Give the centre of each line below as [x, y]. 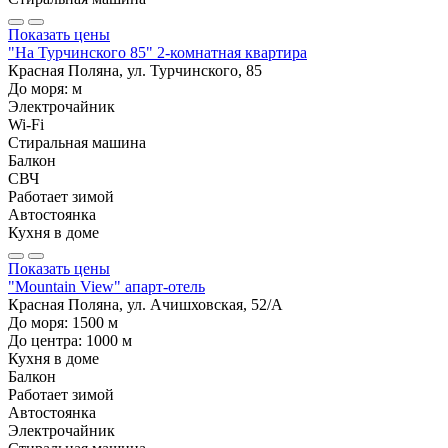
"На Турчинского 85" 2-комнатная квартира [157, 52]
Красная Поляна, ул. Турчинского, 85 [135, 70]
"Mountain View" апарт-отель [106, 286]
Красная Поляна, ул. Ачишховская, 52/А [145, 304]
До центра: [47, 340]
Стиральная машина [77, 142]
